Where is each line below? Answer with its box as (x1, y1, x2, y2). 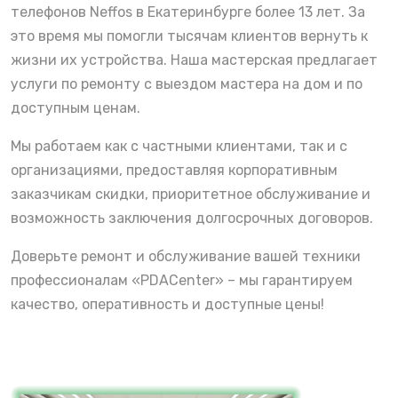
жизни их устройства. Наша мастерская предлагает (11, 52, 378, 69)
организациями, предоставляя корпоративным (11, 162, 338, 179)
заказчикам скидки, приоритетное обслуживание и (11, 186, 370, 203)
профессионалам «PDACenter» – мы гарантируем (11, 272, 353, 290)
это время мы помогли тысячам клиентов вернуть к (11, 28, 368, 45)
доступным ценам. (11, 99, 140, 117)
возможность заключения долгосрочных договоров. (11, 210, 373, 227)
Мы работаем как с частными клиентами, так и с (11, 138, 347, 155)
